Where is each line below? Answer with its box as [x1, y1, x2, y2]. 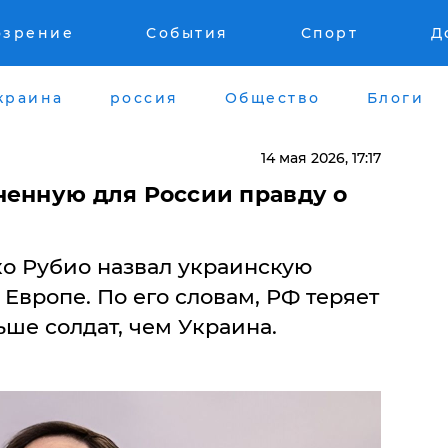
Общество [224, 88, 321, 107]
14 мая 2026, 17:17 [260, 148, 381, 167]
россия [109, 88, 179, 107]
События [146, 24, 229, 42]
